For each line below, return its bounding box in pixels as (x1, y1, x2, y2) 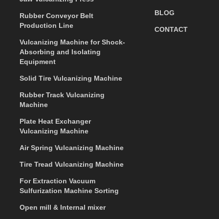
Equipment (20, 58, 56, 66)
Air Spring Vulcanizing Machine (20, 144, 124, 152)
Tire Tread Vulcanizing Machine (20, 160, 124, 168)
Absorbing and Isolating (20, 48, 101, 56)
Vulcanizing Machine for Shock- (20, 38, 126, 46)
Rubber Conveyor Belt (20, 12, 94, 20)
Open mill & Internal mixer (20, 203, 106, 211)
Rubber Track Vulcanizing (20, 91, 105, 99)
